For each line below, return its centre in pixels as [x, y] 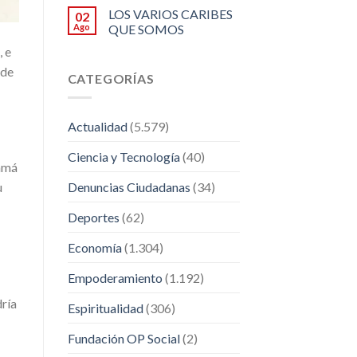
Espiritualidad [105, 308]
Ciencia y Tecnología [124, 157]
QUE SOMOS [146, 29]
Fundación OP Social [124, 339]
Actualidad [97, 127]
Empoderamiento [115, 278]
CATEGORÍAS [111, 78]
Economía [94, 248]
